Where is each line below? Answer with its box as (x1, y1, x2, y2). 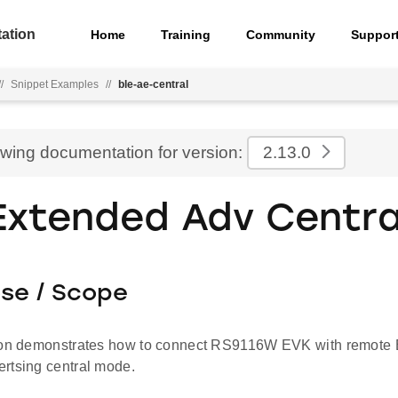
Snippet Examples (11, 78, 99, 91)
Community (246, 27, 316, 42)
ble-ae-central (118, 78, 188, 91)
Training (161, 27, 211, 42)
